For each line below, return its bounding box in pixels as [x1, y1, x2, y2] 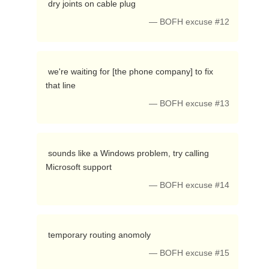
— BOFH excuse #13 [149, 99, 230, 108]
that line [45, 80, 78, 90]
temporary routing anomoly [47, 230, 153, 240]
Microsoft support [45, 162, 114, 172]
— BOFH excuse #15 [149, 249, 230, 258]
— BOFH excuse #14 [149, 181, 230, 190]
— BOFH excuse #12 [149, 17, 230, 26]
